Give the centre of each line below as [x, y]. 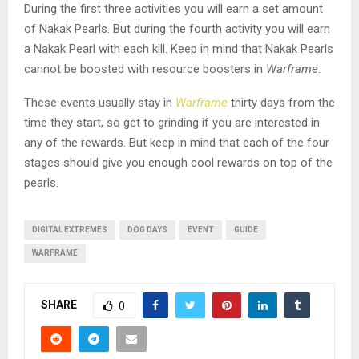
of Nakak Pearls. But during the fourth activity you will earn [177, 29]
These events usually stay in [100, 103]
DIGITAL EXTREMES [70, 230]
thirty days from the [283, 103]
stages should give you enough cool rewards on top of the [178, 163]
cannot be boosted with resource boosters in [145, 69]
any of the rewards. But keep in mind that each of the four [177, 143]
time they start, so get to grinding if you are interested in [172, 123]
